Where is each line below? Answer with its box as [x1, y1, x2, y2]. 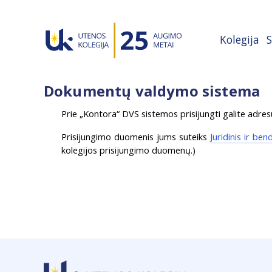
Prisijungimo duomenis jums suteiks [61, 131, 211, 143]
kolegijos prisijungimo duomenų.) [61, 144, 196, 156]
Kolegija [220, 32, 259, 47]
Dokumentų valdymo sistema [44, 81, 260, 101]
